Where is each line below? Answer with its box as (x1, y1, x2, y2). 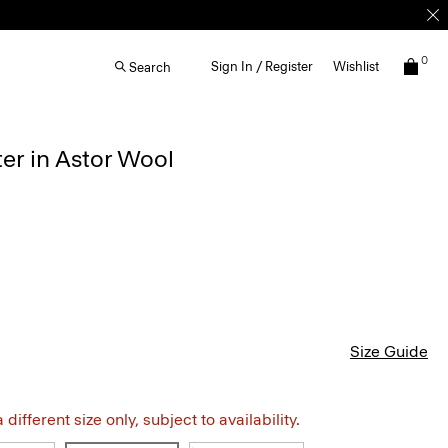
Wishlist (333, 59, 379, 74)
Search (129, 59, 171, 75)
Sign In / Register (211, 59, 313, 74)
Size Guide (350, 342, 428, 361)
